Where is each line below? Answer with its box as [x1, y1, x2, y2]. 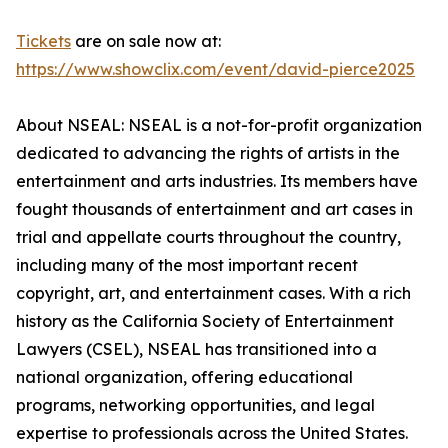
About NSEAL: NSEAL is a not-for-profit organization [16, 115, 422, 136]
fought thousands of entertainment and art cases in [16, 199, 413, 220]
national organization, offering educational [16, 367, 353, 388]
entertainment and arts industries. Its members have [16, 171, 418, 192]
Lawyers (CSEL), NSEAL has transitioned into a [16, 339, 377, 360]
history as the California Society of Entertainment [16, 311, 394, 332]
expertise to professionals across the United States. [16, 423, 408, 444]
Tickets [16, 31, 71, 52]
